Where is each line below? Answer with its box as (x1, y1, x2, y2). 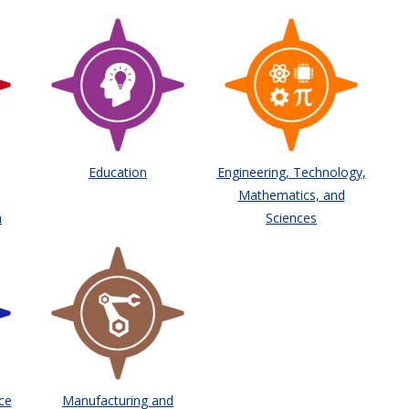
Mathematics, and (237, 185, 345, 204)
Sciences (266, 208, 317, 226)
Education (89, 163, 147, 181)
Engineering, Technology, (216, 163, 366, 181)
